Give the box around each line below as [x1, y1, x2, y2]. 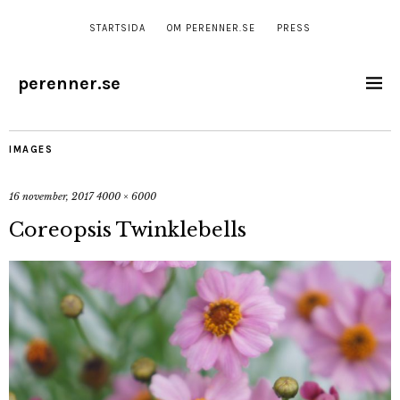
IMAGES [9, 144, 53, 155]
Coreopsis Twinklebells [9, 218, 246, 242]
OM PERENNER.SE [167, 22, 255, 34]
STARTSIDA [89, 22, 146, 34]
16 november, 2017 [9, 190, 94, 203]
